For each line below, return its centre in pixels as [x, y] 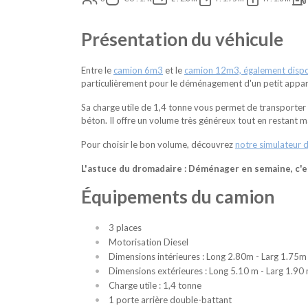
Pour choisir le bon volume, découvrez [158, 145]
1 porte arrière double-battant [170, 300]
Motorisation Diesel [148, 242]
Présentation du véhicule [182, 40]
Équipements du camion [178, 197]
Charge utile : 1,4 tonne [155, 286]
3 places [125, 228]
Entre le [97, 70]
